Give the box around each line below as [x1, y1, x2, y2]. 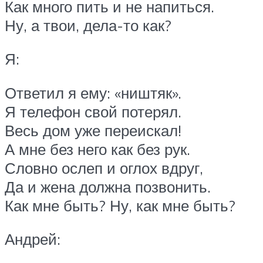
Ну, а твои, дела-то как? [5, 15, 171, 35]
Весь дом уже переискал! [5, 120, 181, 140]
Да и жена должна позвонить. [5, 177, 211, 196]
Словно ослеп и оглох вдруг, [5, 158, 203, 177]
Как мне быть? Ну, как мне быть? [5, 195, 235, 215]
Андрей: [5, 230, 60, 249]
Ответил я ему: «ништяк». [5, 83, 181, 102]
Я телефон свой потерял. [5, 102, 181, 121]
